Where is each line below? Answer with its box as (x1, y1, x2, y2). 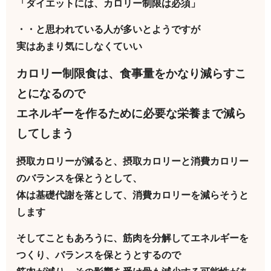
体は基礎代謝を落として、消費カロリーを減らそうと (16, 189, 249, 201)
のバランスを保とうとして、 (16, 172, 143, 184)
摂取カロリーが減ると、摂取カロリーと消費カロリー (16, 155, 249, 168)
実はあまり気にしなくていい (16, 40, 143, 53)
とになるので (16, 87, 86, 101)
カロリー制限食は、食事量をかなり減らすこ (16, 67, 247, 81)
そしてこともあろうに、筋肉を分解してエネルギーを (16, 232, 249, 244)
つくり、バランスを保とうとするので (16, 249, 181, 261)
